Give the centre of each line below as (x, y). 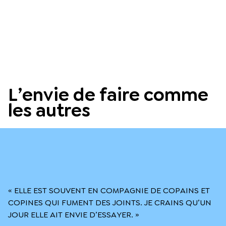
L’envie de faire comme (108, 95)
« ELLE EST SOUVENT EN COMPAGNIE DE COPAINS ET (109, 190)
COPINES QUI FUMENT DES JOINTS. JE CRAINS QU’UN (110, 202)
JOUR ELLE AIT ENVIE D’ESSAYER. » (74, 214)
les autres (49, 110)
